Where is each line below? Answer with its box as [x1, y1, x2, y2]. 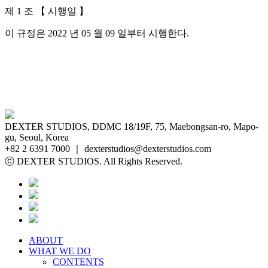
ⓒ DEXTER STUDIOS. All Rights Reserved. [5, 156, 182, 166]
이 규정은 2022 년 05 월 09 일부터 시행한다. [5, 28, 189, 38]
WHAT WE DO [29, 246, 91, 256]
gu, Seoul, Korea [5, 132, 69, 142]
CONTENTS [53, 257, 104, 267]
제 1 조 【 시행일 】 [5, 6, 89, 16]
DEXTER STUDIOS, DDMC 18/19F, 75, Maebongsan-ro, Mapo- [5, 121, 258, 132]
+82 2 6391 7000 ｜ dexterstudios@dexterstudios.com [5, 144, 211, 154]
